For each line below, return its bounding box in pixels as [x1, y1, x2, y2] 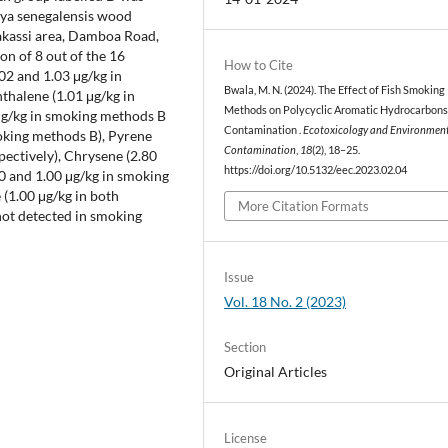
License [224, 429, 268, 446]
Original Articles [224, 362, 328, 380]
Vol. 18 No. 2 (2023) [224, 292, 347, 310]
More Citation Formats [238, 197, 370, 214]
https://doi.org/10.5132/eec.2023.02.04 [224, 164, 408, 177]
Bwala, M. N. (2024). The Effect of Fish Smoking [224, 84, 446, 97]
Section [224, 338, 267, 355]
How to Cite [224, 57, 294, 74]
